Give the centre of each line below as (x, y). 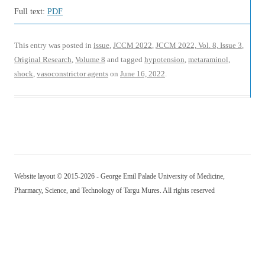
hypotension (164, 59)
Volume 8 (90, 59)
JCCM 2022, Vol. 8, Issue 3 (199, 45)
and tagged (125, 59)
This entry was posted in (54, 45)
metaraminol (208, 59)
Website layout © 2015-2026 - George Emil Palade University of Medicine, (119, 176)
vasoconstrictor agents (72, 74)
